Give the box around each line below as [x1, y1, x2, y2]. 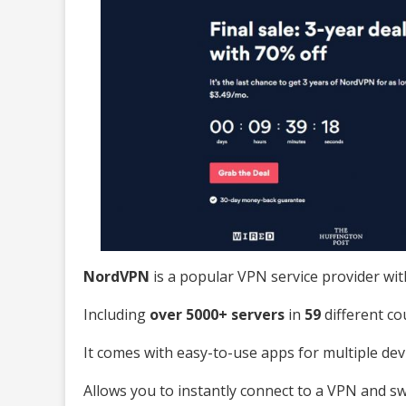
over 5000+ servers [150, 304, 285, 324]
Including [83, 304, 150, 324]
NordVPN [83, 266, 150, 286]
